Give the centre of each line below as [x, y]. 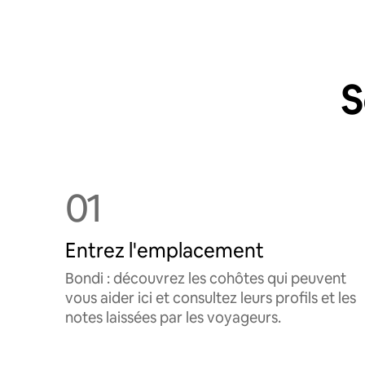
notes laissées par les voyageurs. [173, 317]
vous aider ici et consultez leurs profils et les [211, 298]
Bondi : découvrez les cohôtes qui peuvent [206, 278]
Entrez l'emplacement [165, 251]
